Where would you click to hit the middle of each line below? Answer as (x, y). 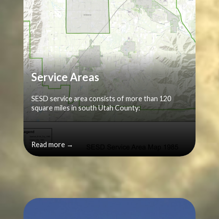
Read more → (52, 145)
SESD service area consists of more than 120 (101, 99)
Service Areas (65, 77)
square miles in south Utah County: (88, 108)
